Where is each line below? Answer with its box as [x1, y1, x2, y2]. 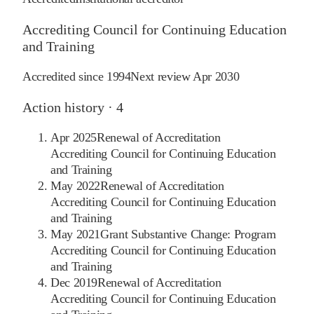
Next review [130, 69, 193, 84]
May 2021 [50, 227, 101, 242]
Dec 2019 [50, 275, 98, 290]
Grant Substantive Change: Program [100, 227, 276, 242]
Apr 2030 [193, 69, 240, 84]
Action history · [22, 100, 116, 116]
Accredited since [22, 69, 107, 84]
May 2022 [50, 179, 101, 193]
